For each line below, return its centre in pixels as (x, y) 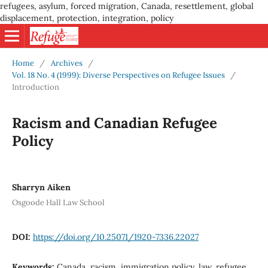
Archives (66, 63)
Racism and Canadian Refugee (114, 123)
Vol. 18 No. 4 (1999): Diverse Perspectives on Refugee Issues (118, 75)
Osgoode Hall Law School (58, 202)
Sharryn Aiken (41, 187)
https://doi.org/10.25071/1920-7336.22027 (115, 237)
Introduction (35, 87)
